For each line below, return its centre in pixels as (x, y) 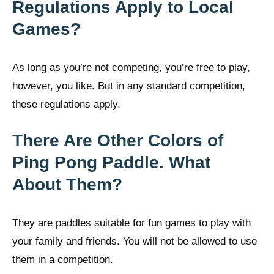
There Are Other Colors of (118, 140)
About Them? (67, 184)
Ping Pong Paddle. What (111, 162)
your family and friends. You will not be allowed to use (135, 241)
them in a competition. (63, 259)
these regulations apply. (66, 105)
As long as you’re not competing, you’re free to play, (131, 68)
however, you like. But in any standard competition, (129, 86)
